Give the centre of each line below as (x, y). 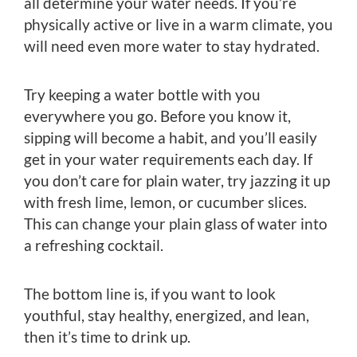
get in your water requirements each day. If (168, 159)
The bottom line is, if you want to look (150, 293)
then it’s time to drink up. (107, 336)
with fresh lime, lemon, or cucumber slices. (165, 202)
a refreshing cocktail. (94, 245)
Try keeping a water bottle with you (142, 94)
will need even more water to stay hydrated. (172, 45)
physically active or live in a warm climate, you (178, 24)
